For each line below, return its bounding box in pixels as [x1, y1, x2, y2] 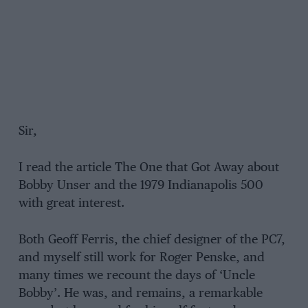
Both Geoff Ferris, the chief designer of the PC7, [18, 233, 285, 246]
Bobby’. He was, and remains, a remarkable [18, 287, 263, 300]
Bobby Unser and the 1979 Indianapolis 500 [18, 179, 263, 192]
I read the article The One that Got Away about [18, 162, 279, 175]
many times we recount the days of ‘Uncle [18, 269, 255, 282]
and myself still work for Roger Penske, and [18, 251, 265, 264]
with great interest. [18, 197, 124, 210]
